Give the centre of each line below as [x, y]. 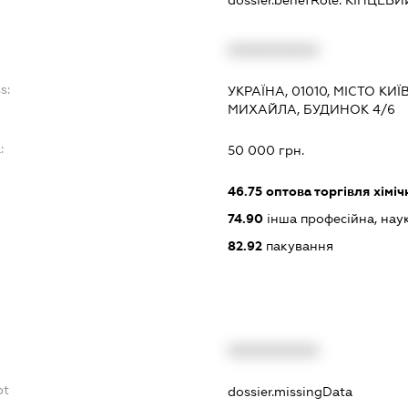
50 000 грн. [265, 150]
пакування [297, 245]
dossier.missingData [290, 392]
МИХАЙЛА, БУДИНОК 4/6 [311, 109]
